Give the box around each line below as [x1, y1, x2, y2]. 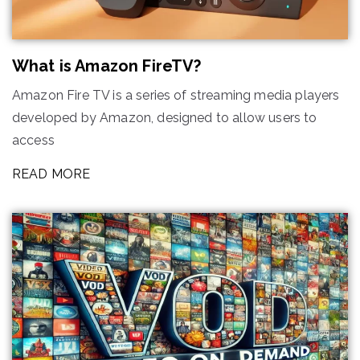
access [12, 132, 55, 148]
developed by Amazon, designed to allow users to [12, 109, 317, 125]
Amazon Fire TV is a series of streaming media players [12, 87, 340, 103]
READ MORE [12, 166, 91, 182]
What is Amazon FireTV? [12, 55, 202, 76]
